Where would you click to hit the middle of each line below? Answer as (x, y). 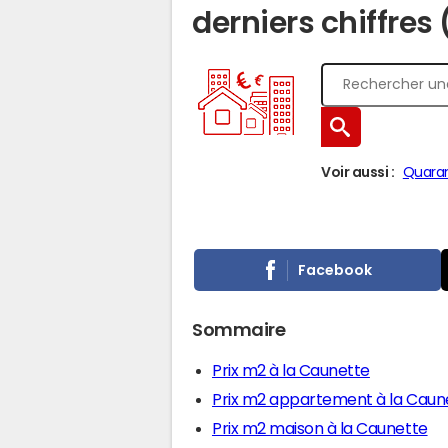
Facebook (335, 269)
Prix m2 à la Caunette (291, 370)
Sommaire (239, 330)
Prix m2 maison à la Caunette (320, 428)
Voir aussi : (358, 172)
